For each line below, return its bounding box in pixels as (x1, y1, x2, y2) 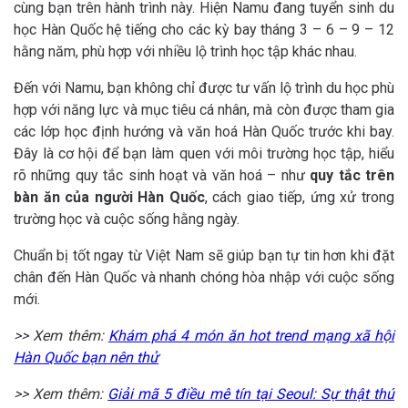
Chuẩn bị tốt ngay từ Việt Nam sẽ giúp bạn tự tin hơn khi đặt (14, 246, 394, 264)
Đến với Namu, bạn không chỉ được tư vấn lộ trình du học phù (14, 78, 394, 97)
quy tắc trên (310, 166, 395, 184)
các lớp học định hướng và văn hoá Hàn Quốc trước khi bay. (14, 122, 394, 140)
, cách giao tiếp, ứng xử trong (204, 188, 395, 206)
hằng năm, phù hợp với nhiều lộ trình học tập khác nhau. (14, 42, 357, 60)
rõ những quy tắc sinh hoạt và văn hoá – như (14, 166, 311, 184)
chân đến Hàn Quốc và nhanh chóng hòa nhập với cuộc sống (14, 268, 394, 286)
